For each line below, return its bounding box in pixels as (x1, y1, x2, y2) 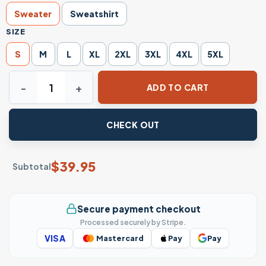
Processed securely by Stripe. (80, 218, 186, 227)
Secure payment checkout (77, 202, 201, 214)
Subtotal (12, 160, 51, 172)
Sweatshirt (69, 8, 119, 19)
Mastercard (96, 233, 144, 243)
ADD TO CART (146, 81, 209, 93)
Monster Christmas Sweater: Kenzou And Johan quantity (9, 72, 257, 83)
